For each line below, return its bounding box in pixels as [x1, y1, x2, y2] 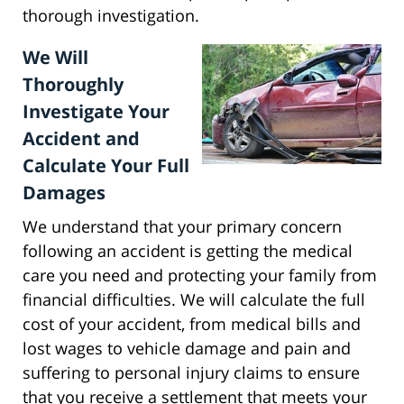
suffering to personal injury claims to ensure [23, 362, 360, 384]
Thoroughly [23, 72, 124, 97]
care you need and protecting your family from [23, 264, 377, 287]
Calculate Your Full [23, 153, 189, 179]
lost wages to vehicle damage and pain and [23, 337, 351, 360]
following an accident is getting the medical [23, 240, 353, 262]
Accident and [23, 126, 140, 151]
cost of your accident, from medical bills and [23, 313, 361, 335]
